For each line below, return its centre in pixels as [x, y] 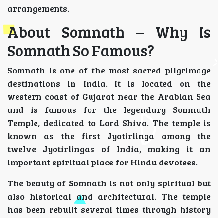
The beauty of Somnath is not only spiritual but [109, 183]
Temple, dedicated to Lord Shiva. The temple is [109, 123]
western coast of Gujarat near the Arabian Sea [109, 97]
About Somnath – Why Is [109, 32]
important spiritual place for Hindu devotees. [102, 162]
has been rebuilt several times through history [109, 209]
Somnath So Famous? [81, 51]
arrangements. [38, 9]
